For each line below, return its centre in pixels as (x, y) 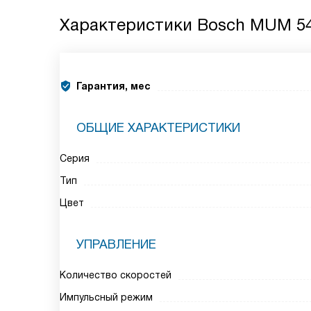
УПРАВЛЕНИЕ (116, 244)
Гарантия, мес (114, 86)
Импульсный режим (106, 297)
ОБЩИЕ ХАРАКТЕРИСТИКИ (158, 128)
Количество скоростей (116, 275)
